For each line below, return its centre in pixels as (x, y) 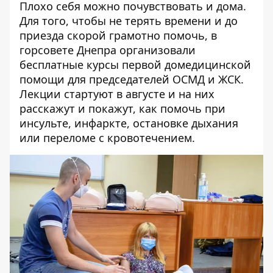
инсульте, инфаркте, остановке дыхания (129, 123)
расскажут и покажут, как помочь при (122, 109)
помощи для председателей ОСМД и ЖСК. (132, 80)
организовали (156, 50)
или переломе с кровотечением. (107, 138)
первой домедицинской (185, 65)
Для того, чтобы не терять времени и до (129, 21)
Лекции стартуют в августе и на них (117, 94)
